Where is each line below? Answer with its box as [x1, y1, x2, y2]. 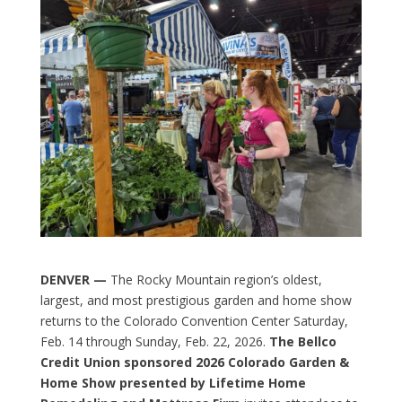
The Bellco [268, 332, 336, 350]
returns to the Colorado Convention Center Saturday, [39, 311, 348, 329]
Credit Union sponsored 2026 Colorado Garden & [39, 353, 349, 371]
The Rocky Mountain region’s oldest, [109, 270, 322, 288]
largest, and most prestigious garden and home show [39, 291, 352, 309]
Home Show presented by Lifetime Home [39, 373, 306, 391]
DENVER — [39, 270, 110, 288]
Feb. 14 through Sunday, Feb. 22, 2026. [39, 332, 269, 350]
